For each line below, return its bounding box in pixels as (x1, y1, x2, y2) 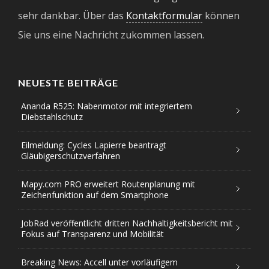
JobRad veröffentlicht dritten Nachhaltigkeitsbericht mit (21, 217, 233, 229)
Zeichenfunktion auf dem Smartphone (21, 189, 169, 201)
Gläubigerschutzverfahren (21, 150, 120, 162)
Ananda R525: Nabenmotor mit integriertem (21, 100, 192, 112)
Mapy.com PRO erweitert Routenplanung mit (21, 178, 195, 190)
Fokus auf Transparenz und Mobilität (21, 228, 164, 240)
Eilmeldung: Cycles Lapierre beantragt (21, 139, 166, 151)
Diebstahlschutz (21, 110, 83, 122)
